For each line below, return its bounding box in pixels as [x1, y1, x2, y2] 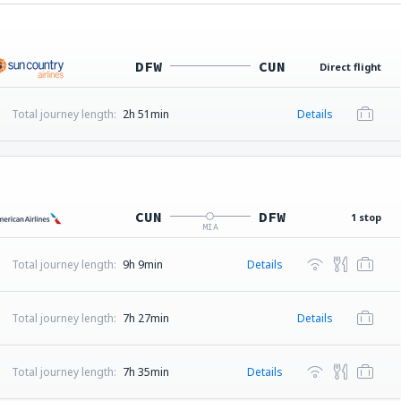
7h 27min [122, 311, 169, 326]
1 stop [351, 210, 381, 224]
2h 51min [122, 107, 169, 122]
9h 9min [122, 257, 163, 272]
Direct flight [320, 60, 381, 73]
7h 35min [122, 364, 169, 380]
